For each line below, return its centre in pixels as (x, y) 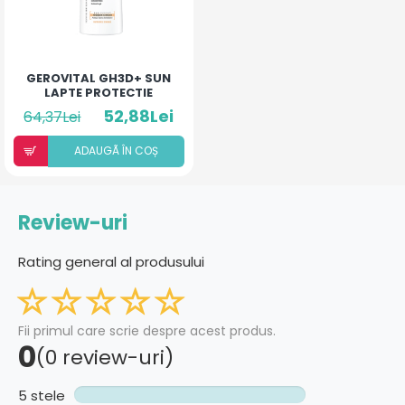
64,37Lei (52, 117)
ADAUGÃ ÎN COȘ (116, 150)
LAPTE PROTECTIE (99, 92)
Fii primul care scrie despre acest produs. (147, 330)
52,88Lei (139, 116)
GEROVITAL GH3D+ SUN (99, 78)
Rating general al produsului (111, 261)
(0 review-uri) (105, 357)
